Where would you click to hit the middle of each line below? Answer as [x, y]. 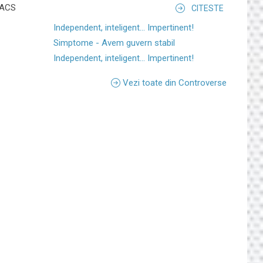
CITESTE [208, 8]
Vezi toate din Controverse [175, 82]
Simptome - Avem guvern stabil [114, 43]
